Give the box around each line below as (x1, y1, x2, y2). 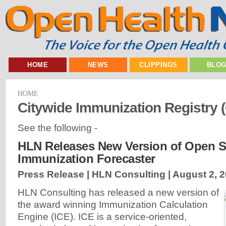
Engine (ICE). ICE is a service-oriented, (18, 211, 187, 222)
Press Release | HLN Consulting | (18, 169, 173, 180)
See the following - (18, 122, 97, 133)
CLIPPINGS (139, 61, 178, 69)
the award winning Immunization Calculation (18, 199, 208, 210)
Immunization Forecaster (18, 152, 155, 166)
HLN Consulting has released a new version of (18, 187, 219, 198)
